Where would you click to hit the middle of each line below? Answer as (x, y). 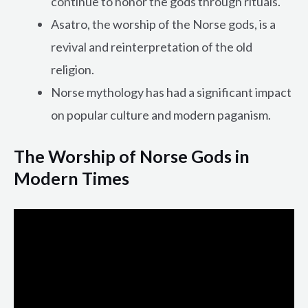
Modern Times (71, 178)
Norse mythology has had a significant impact (171, 92)
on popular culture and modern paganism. (161, 115)
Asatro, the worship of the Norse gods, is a (163, 24)
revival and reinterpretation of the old (152, 47)
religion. (73, 70)
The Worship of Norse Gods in (132, 156)
